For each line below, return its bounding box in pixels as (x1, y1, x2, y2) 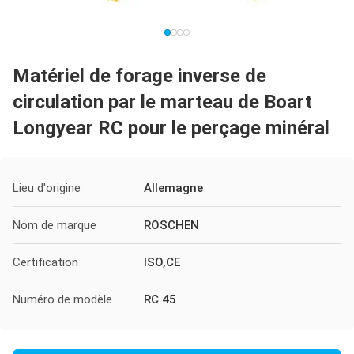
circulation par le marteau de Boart (13, 91, 312, 113)
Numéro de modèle (13, 292, 112, 307)
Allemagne (144, 181, 203, 195)
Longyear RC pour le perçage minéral (13, 117, 330, 139)
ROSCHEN (144, 218, 199, 232)
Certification (13, 255, 78, 269)
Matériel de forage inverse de (13, 65, 266, 87)
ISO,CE (144, 255, 180, 269)
